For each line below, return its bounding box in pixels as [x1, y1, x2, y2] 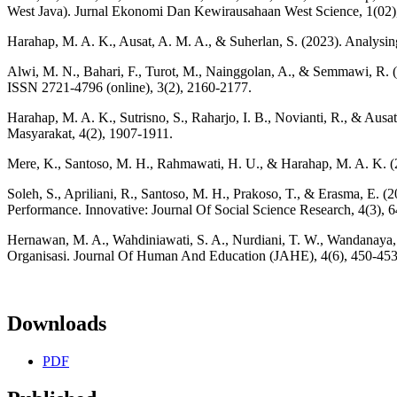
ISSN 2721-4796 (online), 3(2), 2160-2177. [7, 80, 252, 96]
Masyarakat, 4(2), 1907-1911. [7, 126, 173, 142]
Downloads [7, 312, 106, 336]
